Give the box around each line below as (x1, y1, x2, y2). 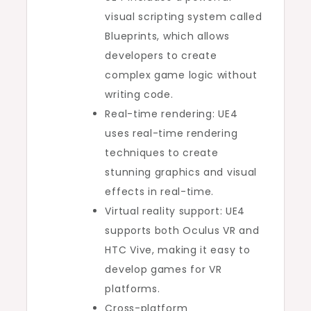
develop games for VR (105, 262, 222, 276)
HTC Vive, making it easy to (105, 242, 251, 257)
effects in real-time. (105, 184, 215, 199)
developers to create (105, 48, 217, 62)
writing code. (105, 87, 174, 101)
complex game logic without (105, 67, 258, 82)
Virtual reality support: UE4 (105, 203, 246, 218)
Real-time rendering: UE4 (105, 106, 238, 121)
